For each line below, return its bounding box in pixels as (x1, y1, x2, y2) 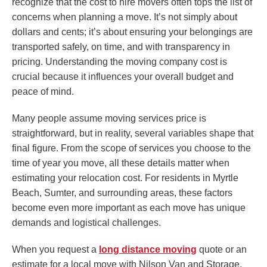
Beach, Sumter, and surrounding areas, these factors (12, 188, 232, 198)
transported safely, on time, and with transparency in (12, 42, 230, 52)
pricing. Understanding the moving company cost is (12, 57, 227, 67)
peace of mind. (12, 86, 74, 97)
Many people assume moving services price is (12, 113, 206, 124)
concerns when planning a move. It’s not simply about (12, 12, 237, 23)
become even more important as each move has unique (12, 203, 246, 213)
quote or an (197, 244, 247, 255)
